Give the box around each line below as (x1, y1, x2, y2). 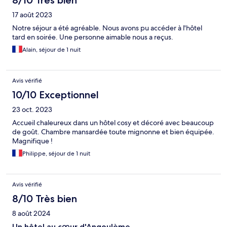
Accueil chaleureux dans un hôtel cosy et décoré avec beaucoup (12, 118, 214, 128)
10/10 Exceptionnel (12, 89, 99, 101)
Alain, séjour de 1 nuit (22, 46, 81, 54)
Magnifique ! (12, 136, 53, 146)
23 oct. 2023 (12, 105, 52, 115)
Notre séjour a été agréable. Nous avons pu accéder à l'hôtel (12, 23, 202, 33)
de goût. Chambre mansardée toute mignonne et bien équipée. (12, 127, 214, 137)
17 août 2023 (12, 10, 52, 20)
